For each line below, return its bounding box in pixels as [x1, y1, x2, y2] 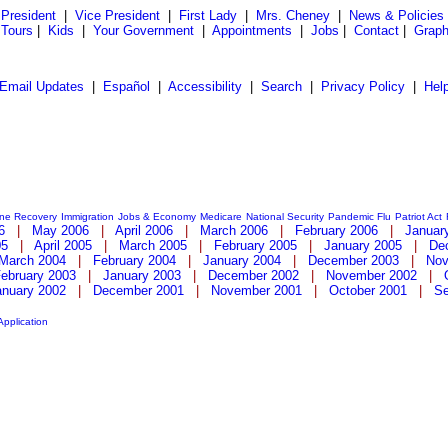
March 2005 [119, 238, 187, 253]
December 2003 [308, 253, 399, 268]
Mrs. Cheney [255, 8, 330, 23]
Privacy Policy [320, 79, 405, 94]
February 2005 [214, 238, 297, 253]
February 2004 [93, 253, 176, 268]
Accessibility [167, 79, 242, 94]
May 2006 [32, 223, 89, 238]
